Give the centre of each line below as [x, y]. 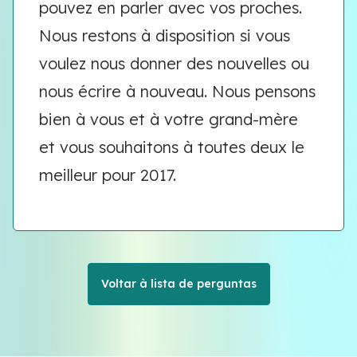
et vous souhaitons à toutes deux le [172, 147]
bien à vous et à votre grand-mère [169, 119]
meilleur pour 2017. [110, 175]
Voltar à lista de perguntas [178, 284]
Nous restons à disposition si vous [165, 35]
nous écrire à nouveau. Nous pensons [177, 91]
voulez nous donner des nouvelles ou [174, 63]
